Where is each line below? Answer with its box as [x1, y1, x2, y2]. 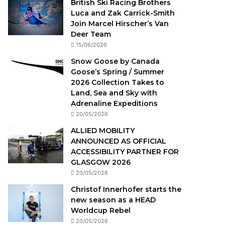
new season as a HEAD [71, 195, 156, 204]
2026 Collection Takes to [71, 78, 165, 87]
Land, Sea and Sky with [71, 88, 158, 97]
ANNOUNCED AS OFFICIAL [71, 137, 167, 146]
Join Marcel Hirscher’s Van [71, 19, 169, 28]
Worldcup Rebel [71, 206, 131, 215]
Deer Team [71, 30, 111, 39]
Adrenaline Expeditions [71, 99, 158, 108]
